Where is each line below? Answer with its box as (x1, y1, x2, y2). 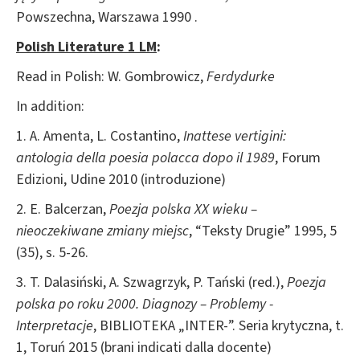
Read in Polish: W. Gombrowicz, (16, 66, 207, 87)
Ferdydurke (207, 66, 275, 87)
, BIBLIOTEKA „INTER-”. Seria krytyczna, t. (93, 315, 344, 336)
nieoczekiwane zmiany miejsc (16, 220, 189, 241)
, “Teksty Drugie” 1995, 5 (189, 220, 337, 241)
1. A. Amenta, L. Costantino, (16, 125, 183, 146)
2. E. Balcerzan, (16, 198, 109, 219)
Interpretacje (16, 315, 93, 336)
